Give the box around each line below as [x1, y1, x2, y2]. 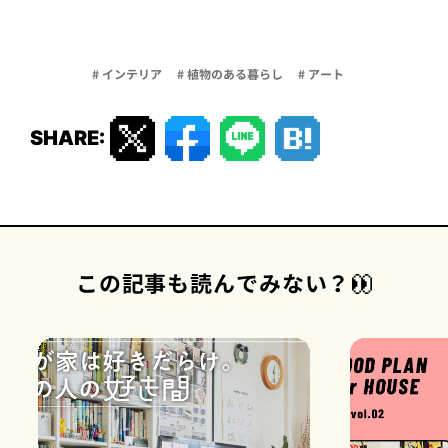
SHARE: [30, 126, 105, 151]
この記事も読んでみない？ [75, 267, 357, 299]
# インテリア [92, 65, 162, 83]
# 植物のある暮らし [177, 65, 283, 83]
